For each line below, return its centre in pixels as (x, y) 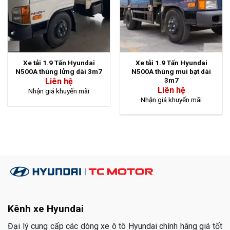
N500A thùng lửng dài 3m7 (59, 72)
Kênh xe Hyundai (46, 209)
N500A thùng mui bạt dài (171, 72)
